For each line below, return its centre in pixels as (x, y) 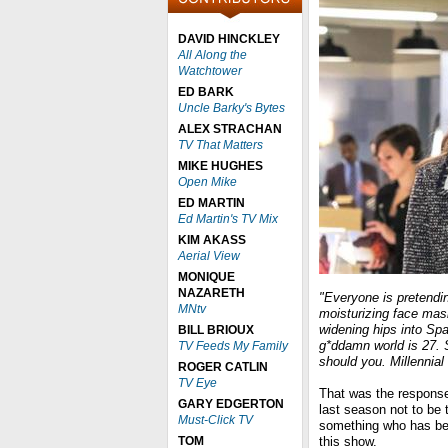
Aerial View (209, 256)
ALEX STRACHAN (230, 129)
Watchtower (210, 71)
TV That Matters (220, 145)
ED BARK (206, 92)
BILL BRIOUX (216, 330)
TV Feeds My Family (233, 346)
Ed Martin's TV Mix (228, 219)
